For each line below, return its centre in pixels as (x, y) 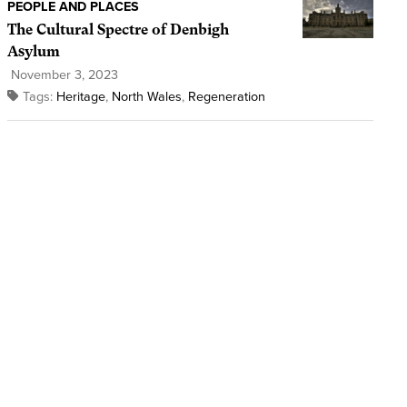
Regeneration (226, 97)
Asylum (33, 52)
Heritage (80, 97)
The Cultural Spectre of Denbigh (118, 30)
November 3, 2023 (62, 75)
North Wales (146, 97)
